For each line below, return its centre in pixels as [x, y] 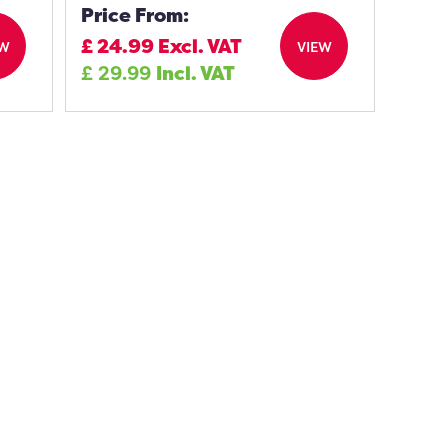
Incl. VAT [196, 73]
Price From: [135, 15]
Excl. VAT [200, 46]
